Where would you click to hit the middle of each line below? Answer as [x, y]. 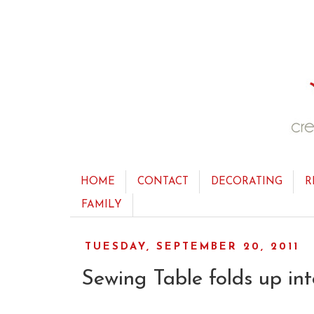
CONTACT [163, 182]
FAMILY [102, 205]
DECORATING [247, 182]
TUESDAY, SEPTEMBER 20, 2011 [192, 247]
